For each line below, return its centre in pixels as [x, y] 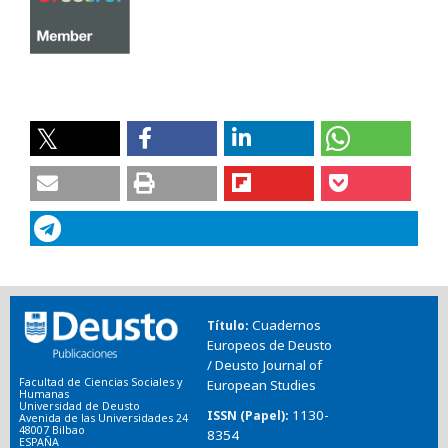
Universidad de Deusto [79, 406]
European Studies [261, 384]
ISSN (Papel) [245, 415]
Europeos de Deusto [269, 344]
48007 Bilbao [51, 430]
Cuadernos [286, 324]
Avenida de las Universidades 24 [103, 418]
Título [225, 325]
